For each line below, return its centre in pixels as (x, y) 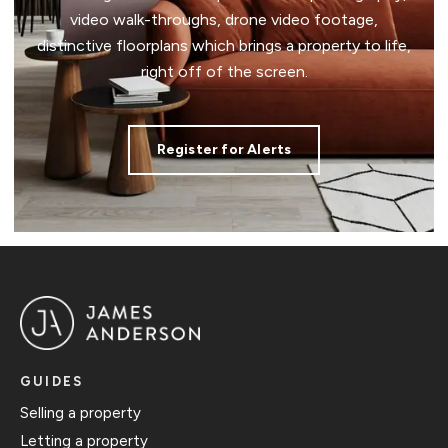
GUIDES (52, 381)
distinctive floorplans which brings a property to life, (224, 45)
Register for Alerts (224, 149)
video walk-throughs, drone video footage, (224, 19)
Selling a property (80, 412)
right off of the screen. (224, 71)
